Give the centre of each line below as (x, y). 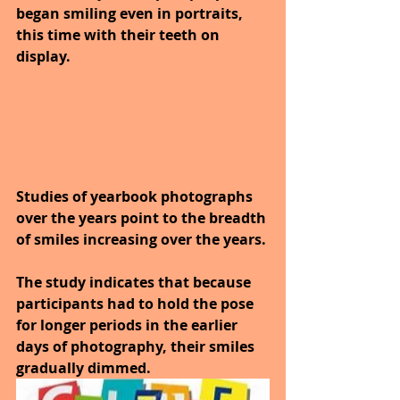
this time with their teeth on (120, 34)
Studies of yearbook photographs (136, 196)
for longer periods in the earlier (129, 325)
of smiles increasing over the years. (143, 239)
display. (43, 56)
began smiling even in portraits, (131, 13)
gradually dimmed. (85, 367)
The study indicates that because (135, 282)
